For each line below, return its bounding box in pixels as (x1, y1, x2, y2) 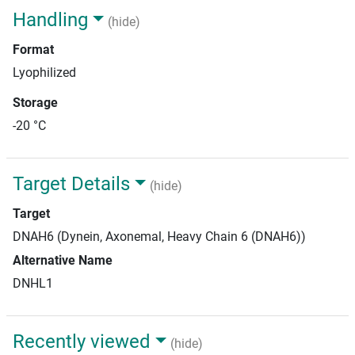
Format (13, 42, 54, 57)
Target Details (13, 173, 130, 195)
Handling (13, 9, 88, 31)
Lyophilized (13, 65, 76, 80)
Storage (13, 95, 58, 110)
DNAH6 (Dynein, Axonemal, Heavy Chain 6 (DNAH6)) (13, 229, 306, 244)
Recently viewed (13, 330, 151, 353)
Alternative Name (13, 253, 113, 268)
